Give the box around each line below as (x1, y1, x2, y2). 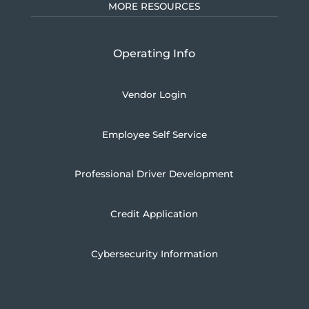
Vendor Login (122, 89, 187, 101)
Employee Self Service (101, 128, 207, 140)
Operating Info (113, 46, 196, 60)
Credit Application (110, 208, 199, 219)
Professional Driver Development (74, 168, 235, 180)
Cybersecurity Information (90, 248, 218, 259)
